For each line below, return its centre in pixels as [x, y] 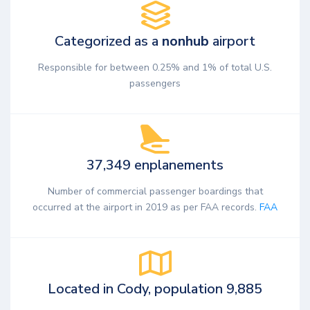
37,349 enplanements [155, 165]
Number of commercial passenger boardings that [155, 191]
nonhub [185, 42]
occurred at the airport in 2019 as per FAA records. [146, 207]
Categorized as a [108, 42]
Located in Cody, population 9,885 [155, 289]
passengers [155, 83]
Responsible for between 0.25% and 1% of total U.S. [155, 67]
